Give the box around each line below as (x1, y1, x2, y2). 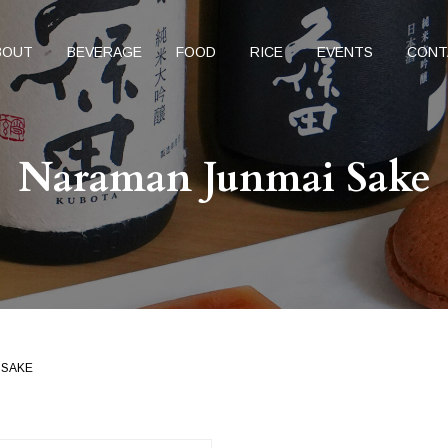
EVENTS (316, 43, 373, 60)
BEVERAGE (66, 43, 142, 60)
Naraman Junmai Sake (17, 150, 431, 206)
